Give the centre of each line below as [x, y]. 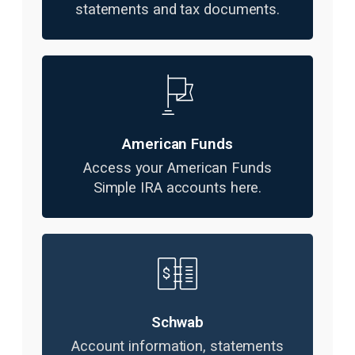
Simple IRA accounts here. [177, 188]
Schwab [177, 322]
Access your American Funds [177, 168]
